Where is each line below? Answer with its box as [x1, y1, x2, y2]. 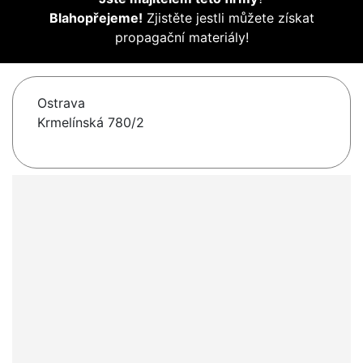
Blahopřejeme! [49, 10, 143, 27]
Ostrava [37, 95, 85, 112]
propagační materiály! [114, 29, 249, 46]
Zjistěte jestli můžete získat [142, 10, 314, 27]
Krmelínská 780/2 [37, 114, 144, 131]
